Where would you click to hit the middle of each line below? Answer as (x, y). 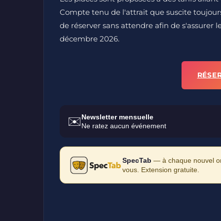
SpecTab (137, 160)
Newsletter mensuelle (117, 117)
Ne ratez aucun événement (124, 126)
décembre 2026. (90, 39)
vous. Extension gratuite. (161, 169)
